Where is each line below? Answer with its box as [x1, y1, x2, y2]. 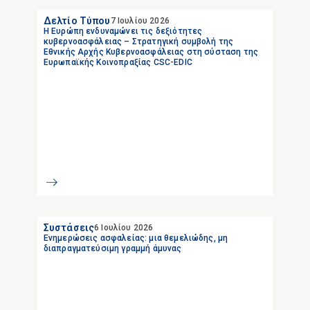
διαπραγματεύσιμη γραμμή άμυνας [43, 243, 182, 253]
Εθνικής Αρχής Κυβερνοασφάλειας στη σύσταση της [43, 46, 259, 57]
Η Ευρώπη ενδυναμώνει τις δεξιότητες [43, 26, 203, 36]
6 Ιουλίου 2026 [94, 222, 154, 232]
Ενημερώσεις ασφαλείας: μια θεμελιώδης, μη [43, 232, 228, 243]
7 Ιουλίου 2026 [110, 15, 170, 26]
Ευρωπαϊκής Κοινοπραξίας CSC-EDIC [43, 57, 192, 67]
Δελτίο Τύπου [43, 15, 111, 26]
